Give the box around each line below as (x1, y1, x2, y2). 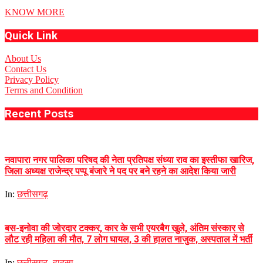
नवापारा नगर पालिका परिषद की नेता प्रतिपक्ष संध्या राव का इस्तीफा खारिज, (5, 154, 254, 166)
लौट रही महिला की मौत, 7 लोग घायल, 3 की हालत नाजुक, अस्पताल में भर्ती (5, 234, 252, 245)
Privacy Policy (5, 74, 59, 85)
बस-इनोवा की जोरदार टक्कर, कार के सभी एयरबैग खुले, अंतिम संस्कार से (5, 222, 244, 234)
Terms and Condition (5, 85, 83, 95)
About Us (5, 53, 41, 63)
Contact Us (5, 63, 46, 74)
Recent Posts (5, 107, 73, 120)
